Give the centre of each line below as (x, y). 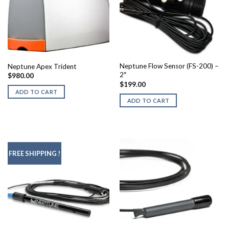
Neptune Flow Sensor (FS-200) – (169, 66)
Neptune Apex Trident (42, 66)
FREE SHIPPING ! (34, 154)
